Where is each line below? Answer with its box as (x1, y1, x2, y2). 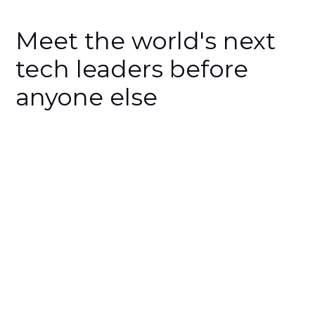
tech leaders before (15, 54, 249, 84)
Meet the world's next (15, 26, 276, 56)
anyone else (15, 82, 158, 112)
